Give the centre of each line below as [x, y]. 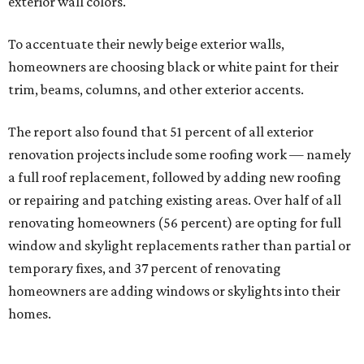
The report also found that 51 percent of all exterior [161, 132]
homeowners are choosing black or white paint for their [173, 67]
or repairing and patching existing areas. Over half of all [175, 200]
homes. [30, 314]
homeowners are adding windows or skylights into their [174, 291]
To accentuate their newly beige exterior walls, [146, 44]
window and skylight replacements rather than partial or [180, 246]
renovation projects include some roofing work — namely [180, 155]
